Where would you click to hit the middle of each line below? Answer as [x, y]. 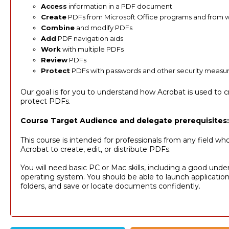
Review [54, 60]
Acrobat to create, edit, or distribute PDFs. [95, 150]
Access [54, 6]
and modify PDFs [103, 28]
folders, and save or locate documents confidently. [110, 186]
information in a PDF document [119, 6]
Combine [58, 28]
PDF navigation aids [89, 39]
